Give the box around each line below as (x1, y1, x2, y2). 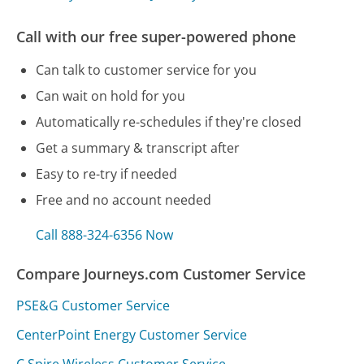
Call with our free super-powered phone (16, 26, 297, 46)
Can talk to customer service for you (36, 60, 258, 79)
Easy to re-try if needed (36, 164, 178, 183)
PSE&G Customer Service (16, 296, 171, 314)
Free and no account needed (36, 190, 212, 209)
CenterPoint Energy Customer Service (16, 325, 248, 344)
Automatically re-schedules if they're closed (36, 112, 302, 131)
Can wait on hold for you (36, 86, 186, 105)
